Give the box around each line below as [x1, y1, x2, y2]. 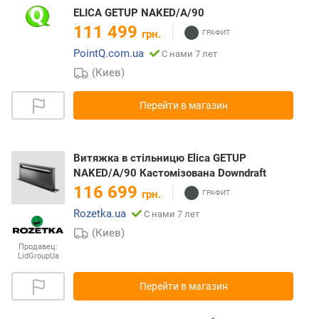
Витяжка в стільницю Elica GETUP [73, 152, 246, 165]
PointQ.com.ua [73, 47, 144, 61]
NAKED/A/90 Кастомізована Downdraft [73, 167, 266, 180]
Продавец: [19, 241, 58, 251]
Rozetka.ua [73, 207, 126, 221]
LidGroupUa [17, 251, 59, 261]
